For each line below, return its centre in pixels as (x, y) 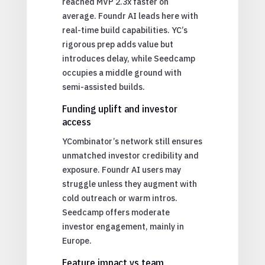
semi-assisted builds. (103, 87)
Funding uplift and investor (119, 109)
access (76, 122)
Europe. (77, 240)
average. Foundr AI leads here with (130, 16)
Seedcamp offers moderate (116, 212)
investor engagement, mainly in (123, 226)
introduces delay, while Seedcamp (128, 58)
